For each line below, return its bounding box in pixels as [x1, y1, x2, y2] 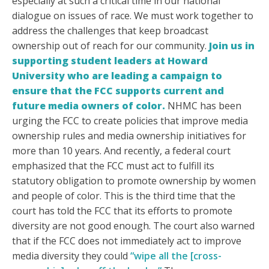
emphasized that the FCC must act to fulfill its [12, 159, 214, 173]
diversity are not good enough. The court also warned [12, 219, 255, 233]
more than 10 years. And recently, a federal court [12, 144, 231, 158]
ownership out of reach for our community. [12, 39, 209, 53]
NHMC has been [165, 99, 241, 113]
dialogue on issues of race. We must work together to [12, 9, 253, 23]
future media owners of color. [12, 99, 165, 113]
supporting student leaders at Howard [12, 54, 208, 68]
